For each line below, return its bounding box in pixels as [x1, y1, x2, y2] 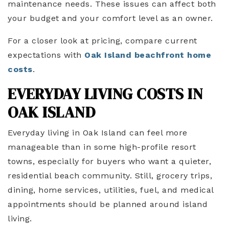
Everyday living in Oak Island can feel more [8, 128, 188, 138]
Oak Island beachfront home [84, 50, 211, 60]
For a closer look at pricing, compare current [8, 36, 197, 46]
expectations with [8, 50, 84, 60]
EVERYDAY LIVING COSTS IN [8, 83, 203, 105]
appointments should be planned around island [8, 199, 208, 210]
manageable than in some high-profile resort [8, 142, 196, 152]
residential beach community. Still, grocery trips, [8, 171, 212, 181]
